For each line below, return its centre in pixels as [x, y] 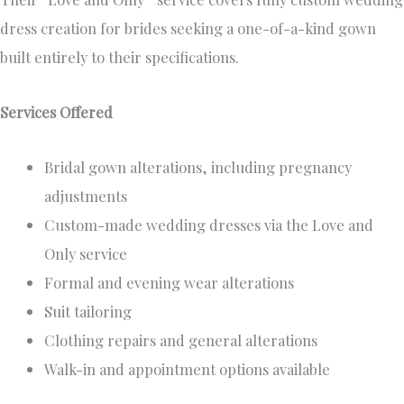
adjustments [86, 195]
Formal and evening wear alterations [170, 282]
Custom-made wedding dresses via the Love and [209, 224]
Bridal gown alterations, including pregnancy [198, 166]
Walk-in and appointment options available [188, 368]
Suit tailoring [88, 311]
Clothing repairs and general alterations [181, 340]
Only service [86, 253]
